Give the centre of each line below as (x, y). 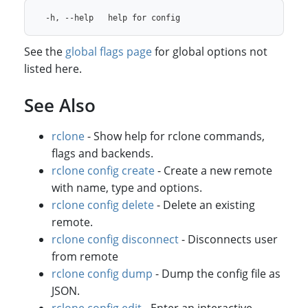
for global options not (210, 51)
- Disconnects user (229, 239)
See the (45, 51)
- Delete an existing (205, 205)
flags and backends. (103, 153)
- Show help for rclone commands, (175, 136)
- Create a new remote (214, 170)
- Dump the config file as (217, 273)
